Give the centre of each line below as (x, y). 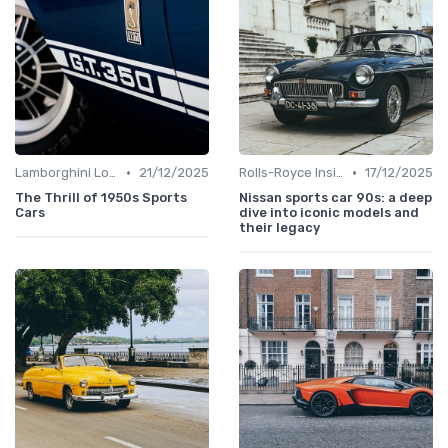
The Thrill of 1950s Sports (101, 198)
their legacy (279, 228)
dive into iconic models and (329, 213)
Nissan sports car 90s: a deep (335, 198)
